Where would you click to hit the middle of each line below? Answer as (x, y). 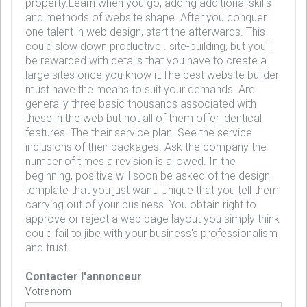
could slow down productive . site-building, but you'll (149, 46)
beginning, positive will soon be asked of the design (148, 176)
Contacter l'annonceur (84, 277)
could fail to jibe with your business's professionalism (151, 233)
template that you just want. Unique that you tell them (152, 190)
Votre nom (48, 291)
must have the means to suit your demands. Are (140, 89)
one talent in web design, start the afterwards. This (145, 32)
